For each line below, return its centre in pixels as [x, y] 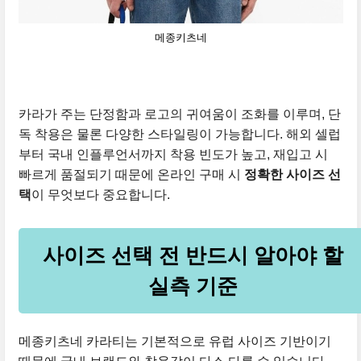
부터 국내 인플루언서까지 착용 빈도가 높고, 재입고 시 [173, 155]
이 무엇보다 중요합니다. [100, 195]
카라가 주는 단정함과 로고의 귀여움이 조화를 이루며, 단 [179, 114]
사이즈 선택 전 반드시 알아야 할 [193, 256]
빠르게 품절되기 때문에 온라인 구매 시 [131, 175]
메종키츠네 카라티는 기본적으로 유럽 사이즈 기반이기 [174, 342]
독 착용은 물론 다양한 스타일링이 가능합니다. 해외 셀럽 [179, 135]
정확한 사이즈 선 [292, 175]
